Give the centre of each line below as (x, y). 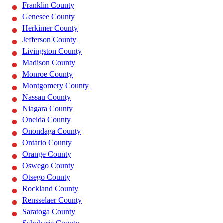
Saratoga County (49, 212)
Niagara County (48, 109)
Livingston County (52, 51)
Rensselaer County (52, 200)
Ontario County (47, 143)
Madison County (49, 63)
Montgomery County (56, 86)
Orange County (47, 154)
